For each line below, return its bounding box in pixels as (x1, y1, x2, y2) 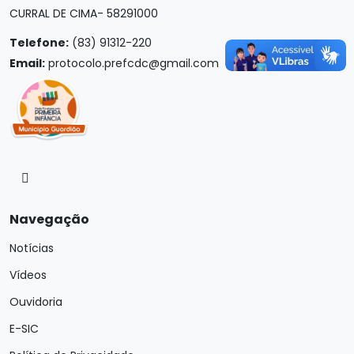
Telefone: (9, 35, 69, 51)
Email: (9, 55, 45, 71)
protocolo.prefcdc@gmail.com (48, 55, 219, 71)
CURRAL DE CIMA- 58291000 (9, 6, 158, 21)
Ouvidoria (9, 294, 62, 311)
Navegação (9, 210, 89, 229)
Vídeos (9, 267, 47, 284)
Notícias (9, 240, 54, 257)
